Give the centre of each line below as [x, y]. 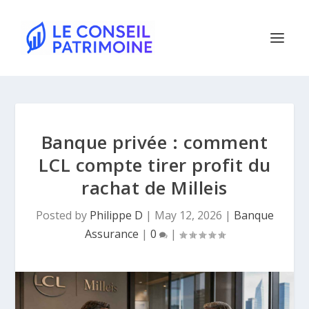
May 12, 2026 [188, 215]
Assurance [111, 234]
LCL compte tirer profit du [154, 165]
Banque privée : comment [154, 142]
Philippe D [116, 215]
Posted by [62, 215]
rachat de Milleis [154, 188]
